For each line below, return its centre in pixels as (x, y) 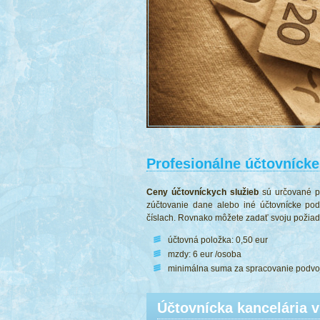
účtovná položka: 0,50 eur (218, 240)
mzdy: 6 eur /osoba (205, 254)
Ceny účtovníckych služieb (202, 192)
